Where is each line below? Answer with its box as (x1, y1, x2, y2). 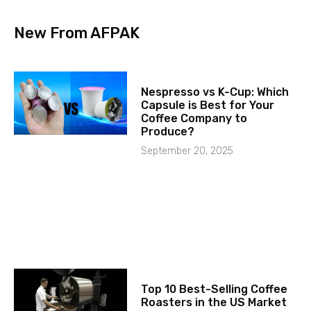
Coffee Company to (141, 112, 248, 126)
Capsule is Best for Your (141, 99, 275, 112)
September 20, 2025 (141, 145, 234, 158)
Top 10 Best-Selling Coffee (141, 282, 288, 296)
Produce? (141, 125, 195, 139)
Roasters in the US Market (141, 295, 287, 309)
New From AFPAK (14, 24, 140, 43)
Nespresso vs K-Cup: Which (141, 85, 289, 99)
